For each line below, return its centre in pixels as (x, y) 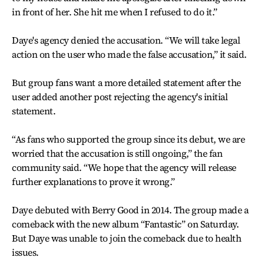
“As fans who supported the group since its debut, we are (128, 139)
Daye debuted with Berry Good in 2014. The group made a (130, 210)
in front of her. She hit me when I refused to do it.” (115, 12)
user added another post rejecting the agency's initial (120, 97)
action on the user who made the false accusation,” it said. (129, 54)
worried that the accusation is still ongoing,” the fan (117, 153)
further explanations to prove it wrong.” (93, 181)
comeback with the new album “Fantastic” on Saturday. (126, 224)
